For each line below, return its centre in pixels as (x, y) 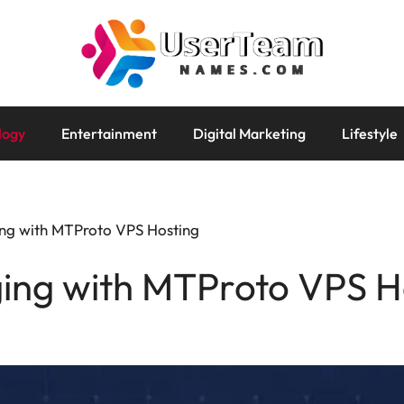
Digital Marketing (249, 134)
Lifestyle (370, 134)
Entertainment (109, 134)
